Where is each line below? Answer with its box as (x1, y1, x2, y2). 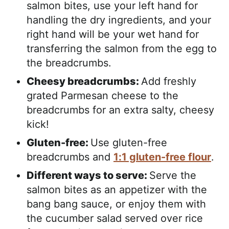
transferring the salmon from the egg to (27, 42, 217, 55)
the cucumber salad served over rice (27, 212, 203, 224)
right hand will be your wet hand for (27, 28, 199, 40)
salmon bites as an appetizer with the (27, 184, 207, 196)
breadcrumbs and (27, 151, 113, 163)
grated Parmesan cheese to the (27, 89, 178, 102)
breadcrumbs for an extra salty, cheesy (27, 104, 214, 116)
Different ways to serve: (27, 169, 149, 181)
